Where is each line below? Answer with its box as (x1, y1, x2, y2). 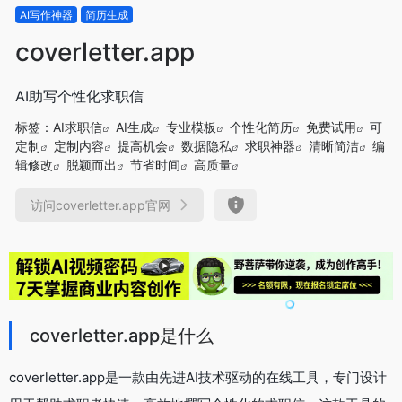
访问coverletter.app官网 (31, 197, 170, 213)
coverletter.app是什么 (30, 324, 214, 346)
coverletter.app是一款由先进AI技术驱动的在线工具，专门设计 (9, 368, 387, 386)
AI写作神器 (20, 7, 73, 22)
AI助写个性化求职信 (15, 86, 144, 105)
